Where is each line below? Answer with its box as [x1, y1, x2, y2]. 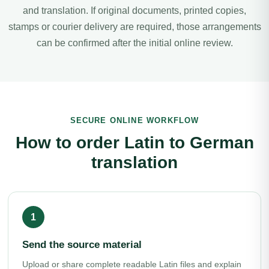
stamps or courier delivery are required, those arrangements [8, 22, 261, 32]
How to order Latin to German [15, 133, 254, 152]
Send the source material [22, 239, 142, 250]
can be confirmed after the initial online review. [36, 38, 233, 48]
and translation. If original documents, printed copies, [23, 5, 246, 16]
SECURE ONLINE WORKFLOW [70, 116, 199, 125]
